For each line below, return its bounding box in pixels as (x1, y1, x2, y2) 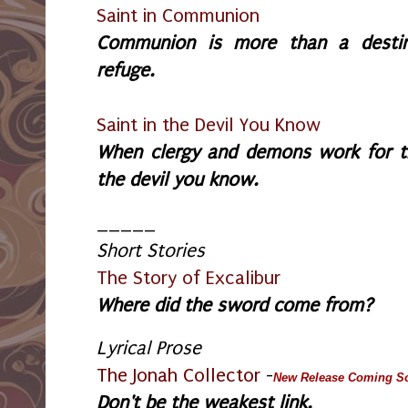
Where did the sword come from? (97, 293, 379, 316)
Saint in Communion (97, 5, 260, 27)
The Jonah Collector (97, 364, 260, 387)
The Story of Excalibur (97, 266, 280, 289)
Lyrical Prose (97, 337, 201, 360)
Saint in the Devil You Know (97, 114, 326, 137)
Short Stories (97, 239, 210, 261)
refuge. (97, 59, 159, 82)
